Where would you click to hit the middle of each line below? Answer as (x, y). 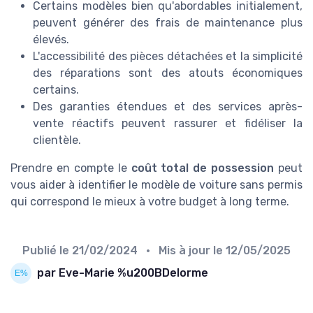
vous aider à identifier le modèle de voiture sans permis (156, 184)
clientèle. (57, 140)
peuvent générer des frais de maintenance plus (168, 22)
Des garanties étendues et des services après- (168, 106)
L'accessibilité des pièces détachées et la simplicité (168, 56)
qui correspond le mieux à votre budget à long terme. (150, 201)
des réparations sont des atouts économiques (168, 73)
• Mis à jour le (183, 250)
